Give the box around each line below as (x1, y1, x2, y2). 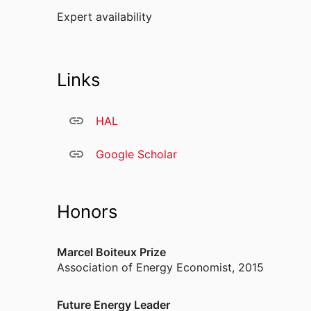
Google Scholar (96, 147, 177, 161)
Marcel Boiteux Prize (57, 245, 166, 259)
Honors (57, 201, 117, 222)
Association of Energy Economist (57, 260, 232, 274)
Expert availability (57, 10, 152, 24)
